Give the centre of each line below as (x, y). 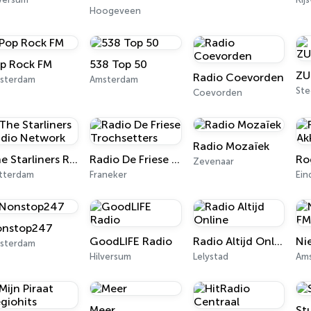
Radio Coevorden (238, 77)
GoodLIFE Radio (131, 241)
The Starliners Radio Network (73, 159)
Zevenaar (213, 161)
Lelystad (210, 257)
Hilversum (111, 257)
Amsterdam (114, 79)
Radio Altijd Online (278, 241)
